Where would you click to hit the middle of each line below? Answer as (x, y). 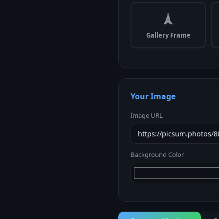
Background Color (157, 155)
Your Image (153, 97)
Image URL (147, 116)
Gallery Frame (168, 35)
